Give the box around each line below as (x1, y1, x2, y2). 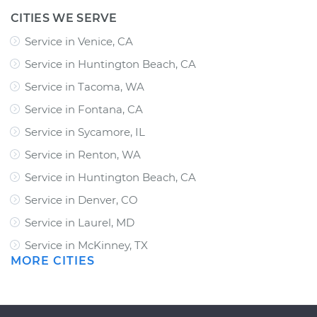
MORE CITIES (11, 254, 95, 267)
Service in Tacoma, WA (25, 80, 144, 93)
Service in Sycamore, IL (25, 125, 145, 139)
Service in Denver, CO (25, 193, 138, 207)
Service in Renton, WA (25, 148, 141, 161)
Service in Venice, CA (25, 35, 133, 48)
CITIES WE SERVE (11, 11, 117, 25)
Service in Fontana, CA (25, 103, 143, 116)
